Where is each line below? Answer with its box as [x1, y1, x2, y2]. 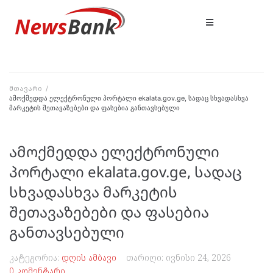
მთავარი [9, 83, 42, 93]
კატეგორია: [9, 252, 62, 263]
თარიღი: [126, 252, 166, 263]
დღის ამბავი [62, 252, 116, 263]
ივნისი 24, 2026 [166, 252, 231, 263]
